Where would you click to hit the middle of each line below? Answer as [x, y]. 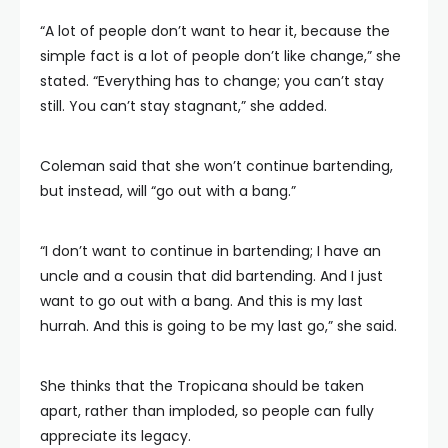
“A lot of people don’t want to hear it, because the [215, 31]
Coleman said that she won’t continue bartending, [216, 166]
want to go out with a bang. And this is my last [201, 301]
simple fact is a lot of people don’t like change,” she [220, 56]
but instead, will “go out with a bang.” [168, 191]
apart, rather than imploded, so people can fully [207, 411]
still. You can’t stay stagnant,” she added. [183, 106]
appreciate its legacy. [115, 436]
